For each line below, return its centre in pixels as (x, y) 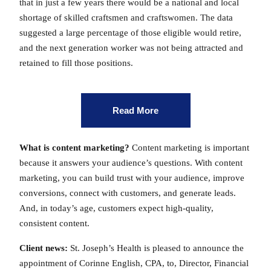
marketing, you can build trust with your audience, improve (132, 178)
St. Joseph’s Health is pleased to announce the (157, 248)
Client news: (45, 248)
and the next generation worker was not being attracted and (131, 48)
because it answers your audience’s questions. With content (131, 162)
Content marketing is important (189, 147)
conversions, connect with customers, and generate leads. (128, 193)
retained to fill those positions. (76, 63)
